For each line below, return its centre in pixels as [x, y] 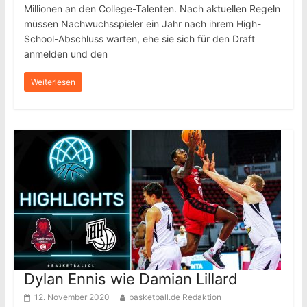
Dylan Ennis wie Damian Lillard [131, 279]
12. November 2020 [72, 297]
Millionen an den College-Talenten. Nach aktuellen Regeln [152, 9]
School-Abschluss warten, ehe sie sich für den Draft [139, 39]
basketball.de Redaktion [175, 297]
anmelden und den [65, 54]
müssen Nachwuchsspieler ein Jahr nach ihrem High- [142, 24]
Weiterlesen [53, 82]
